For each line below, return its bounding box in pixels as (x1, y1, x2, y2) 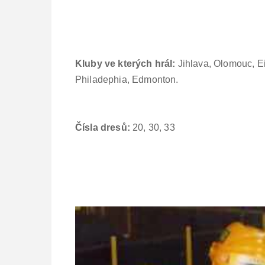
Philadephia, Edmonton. (75, 74, 183, 85)
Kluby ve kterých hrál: (75, 58, 178, 69)
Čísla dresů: (75, 122, 133, 132)
